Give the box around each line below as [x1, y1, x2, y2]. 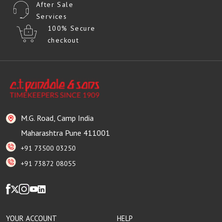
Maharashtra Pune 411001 [21, 127, 110, 138]
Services [36, 11, 67, 21]
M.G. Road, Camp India [21, 112, 94, 123]
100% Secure [48, 23, 96, 33]
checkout [48, 35, 79, 45]
